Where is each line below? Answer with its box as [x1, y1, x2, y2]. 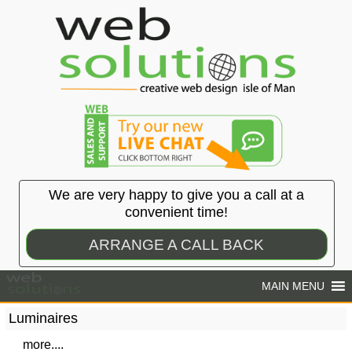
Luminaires [9, 310, 79, 327]
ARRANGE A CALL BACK [89, 235, 265, 253]
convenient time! [125, 204, 229, 221]
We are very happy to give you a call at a [49, 187, 305, 203]
